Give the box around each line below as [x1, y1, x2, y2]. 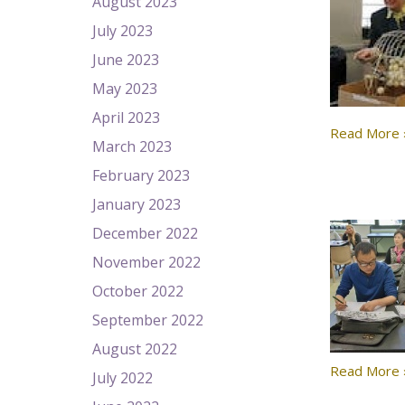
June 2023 [92, 50, 159, 70]
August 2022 [92, 339, 177, 359]
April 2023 [92, 108, 160, 127]
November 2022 [92, 252, 201, 272]
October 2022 [92, 281, 184, 301]
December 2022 [92, 223, 198, 243]
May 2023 [92, 79, 157, 99]
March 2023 [92, 137, 172, 156]
